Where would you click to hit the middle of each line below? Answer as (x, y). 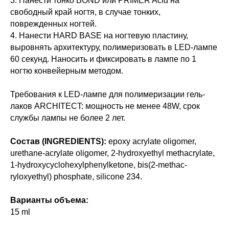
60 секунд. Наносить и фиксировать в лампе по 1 (103, 59)
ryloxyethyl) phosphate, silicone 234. (76, 177)
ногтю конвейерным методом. (67, 71)
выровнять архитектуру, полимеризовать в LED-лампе (114, 47)
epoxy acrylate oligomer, (151, 141)
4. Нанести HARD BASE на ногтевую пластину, (99, 36)
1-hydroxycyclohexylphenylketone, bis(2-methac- (99, 165)
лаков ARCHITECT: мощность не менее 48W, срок (105, 106)
